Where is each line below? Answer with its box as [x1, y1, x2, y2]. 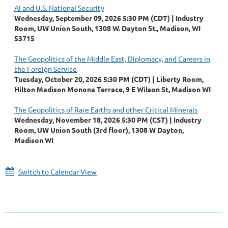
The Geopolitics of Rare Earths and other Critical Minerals [14, 105, 197, 115]
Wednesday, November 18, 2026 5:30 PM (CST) [14, 115, 168, 125]
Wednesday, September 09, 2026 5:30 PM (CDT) [14, 13, 170, 23]
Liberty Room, [156, 74, 204, 84]
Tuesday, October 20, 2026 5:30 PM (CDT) [14, 74, 151, 84]
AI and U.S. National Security [14, 3, 104, 13]
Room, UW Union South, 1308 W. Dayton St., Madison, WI [14, 23, 201, 33]
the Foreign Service [14, 64, 77, 74]
